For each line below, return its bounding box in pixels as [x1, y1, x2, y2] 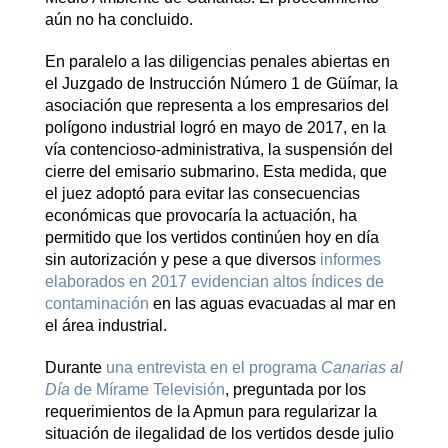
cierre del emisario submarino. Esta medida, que [44, 162, 387, 180]
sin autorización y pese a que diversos [44, 250, 320, 268]
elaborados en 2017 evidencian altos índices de [44, 272, 384, 290]
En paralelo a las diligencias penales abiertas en [44, 52, 390, 70]
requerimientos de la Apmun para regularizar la [44, 402, 377, 420]
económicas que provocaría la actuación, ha [44, 206, 357, 224]
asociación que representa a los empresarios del [44, 96, 389, 114]
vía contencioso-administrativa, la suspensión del [44, 140, 393, 158]
